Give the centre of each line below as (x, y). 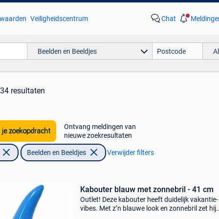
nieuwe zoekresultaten (98, 135)
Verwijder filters (130, 153)
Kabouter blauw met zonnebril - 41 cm (147, 189)
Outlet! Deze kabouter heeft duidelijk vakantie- (149, 199)
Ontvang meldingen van (100, 127)
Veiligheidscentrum (59, 19)
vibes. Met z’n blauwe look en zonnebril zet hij (148, 208)
